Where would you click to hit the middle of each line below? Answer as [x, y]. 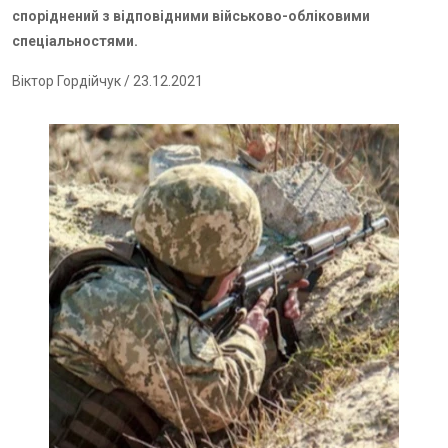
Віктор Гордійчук [66, 81]
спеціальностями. [75, 41]
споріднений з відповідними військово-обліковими [191, 16]
